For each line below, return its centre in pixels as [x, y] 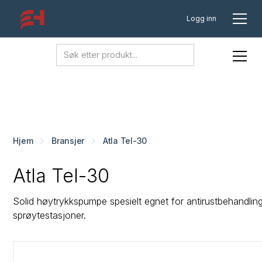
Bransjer [68, 141]
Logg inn [201, 18]
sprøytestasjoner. [50, 216]
